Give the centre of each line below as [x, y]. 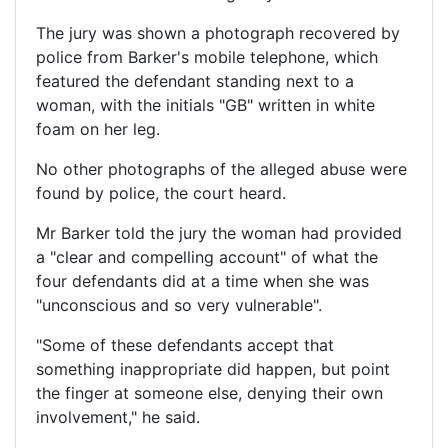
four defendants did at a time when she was [202, 281]
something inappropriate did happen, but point [213, 369]
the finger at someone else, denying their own [209, 393]
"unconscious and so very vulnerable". [179, 305]
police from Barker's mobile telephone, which [207, 57]
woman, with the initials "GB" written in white [205, 105]
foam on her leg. [98, 129]
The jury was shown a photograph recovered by [218, 33]
